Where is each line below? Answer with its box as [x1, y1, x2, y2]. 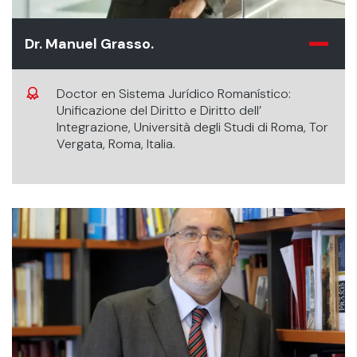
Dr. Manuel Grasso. [25, 34, 154, 53]
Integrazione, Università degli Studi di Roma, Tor [57, 119, 328, 135]
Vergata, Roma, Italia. [57, 135, 175, 152]
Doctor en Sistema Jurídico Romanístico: [57, 85, 291, 102]
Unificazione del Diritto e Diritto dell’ [57, 102, 261, 119]
